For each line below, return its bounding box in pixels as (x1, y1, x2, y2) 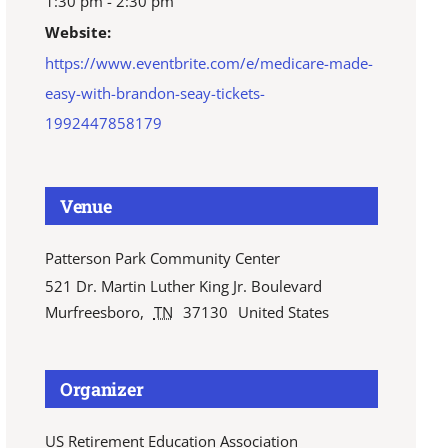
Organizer (59, 377, 144, 402)
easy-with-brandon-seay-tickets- (44, 83, 265, 104)
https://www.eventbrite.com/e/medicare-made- (44, 53, 373, 74)
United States (237, 302, 329, 323)
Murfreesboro (44, 302, 140, 323)
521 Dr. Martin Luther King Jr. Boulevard (44, 276, 322, 297)
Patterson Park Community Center (44, 248, 280, 269)
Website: (44, 22, 111, 43)
